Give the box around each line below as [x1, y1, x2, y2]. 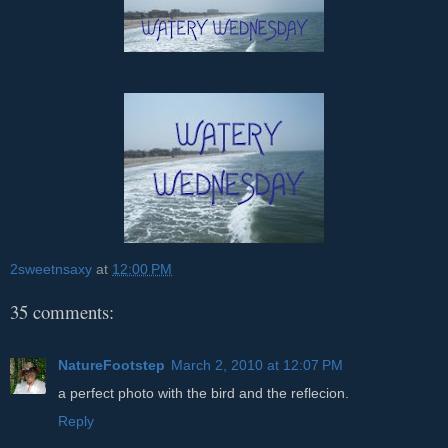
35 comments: [10, 299, 114, 325]
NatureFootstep [58, 356, 165, 373]
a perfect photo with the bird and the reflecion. [58, 384, 349, 401]
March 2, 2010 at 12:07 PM [171, 356, 343, 373]
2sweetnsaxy [10, 260, 92, 277]
